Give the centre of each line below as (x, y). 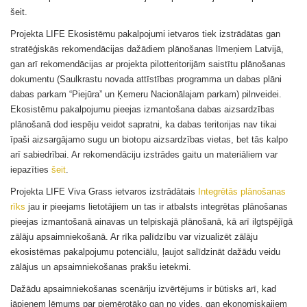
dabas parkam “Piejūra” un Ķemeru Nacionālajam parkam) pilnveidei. (146, 94)
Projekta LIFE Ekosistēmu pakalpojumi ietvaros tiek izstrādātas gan (145, 34)
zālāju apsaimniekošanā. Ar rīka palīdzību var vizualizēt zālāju (134, 237)
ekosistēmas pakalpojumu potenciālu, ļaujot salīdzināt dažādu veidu (145, 252)
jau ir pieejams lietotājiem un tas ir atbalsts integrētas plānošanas (157, 207)
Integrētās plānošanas (242, 192)
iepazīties (31, 170)
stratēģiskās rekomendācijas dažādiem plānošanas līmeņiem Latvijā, (147, 49)
